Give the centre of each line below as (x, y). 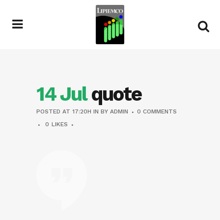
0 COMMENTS (157, 111)
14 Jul (61, 94)
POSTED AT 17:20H (64, 111)
